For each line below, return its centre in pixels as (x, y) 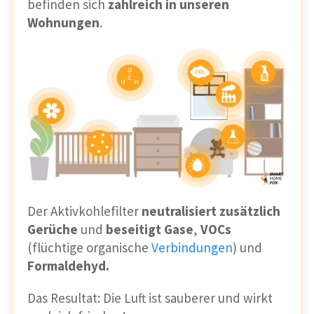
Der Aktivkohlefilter (84, 211)
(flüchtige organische (89, 247)
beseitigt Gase (150, 229)
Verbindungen (192, 247)
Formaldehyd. (68, 265)
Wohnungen (63, 22)
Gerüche (54, 229)
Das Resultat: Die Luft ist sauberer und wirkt (150, 298)
